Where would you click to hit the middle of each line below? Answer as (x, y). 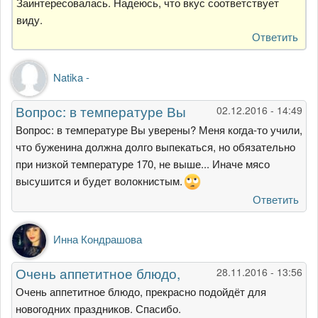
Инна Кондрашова (98, 239)
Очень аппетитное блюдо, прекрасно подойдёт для (141, 292)
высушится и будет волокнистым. (99, 181)
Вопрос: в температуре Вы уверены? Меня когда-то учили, (159, 130)
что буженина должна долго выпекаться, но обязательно (155, 147)
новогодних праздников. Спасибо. (100, 309)
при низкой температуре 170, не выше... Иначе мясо (143, 164)
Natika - (71, 77)
